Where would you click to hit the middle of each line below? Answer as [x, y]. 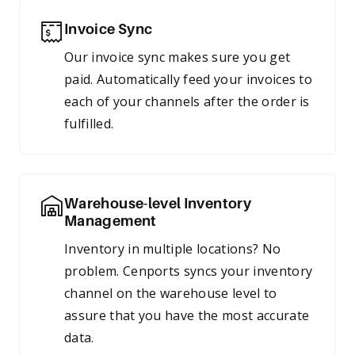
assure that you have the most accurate [187, 315]
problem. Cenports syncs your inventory [189, 271]
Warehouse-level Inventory [158, 204]
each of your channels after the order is [187, 101]
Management [111, 221]
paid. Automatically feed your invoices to [189, 79]
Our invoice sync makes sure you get [177, 57]
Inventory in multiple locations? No [173, 249]
